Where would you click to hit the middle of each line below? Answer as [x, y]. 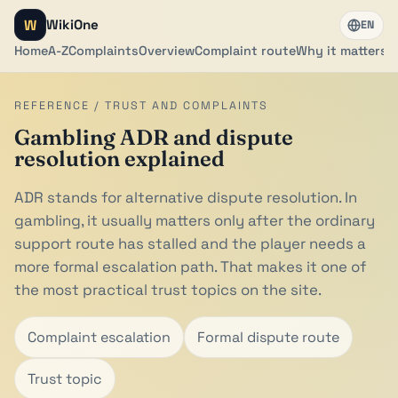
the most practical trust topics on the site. [168, 290]
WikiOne [72, 24]
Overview [167, 51]
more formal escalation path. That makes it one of [190, 267]
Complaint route [245, 51]
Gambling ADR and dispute [154, 137]
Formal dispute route [268, 337]
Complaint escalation [99, 337]
